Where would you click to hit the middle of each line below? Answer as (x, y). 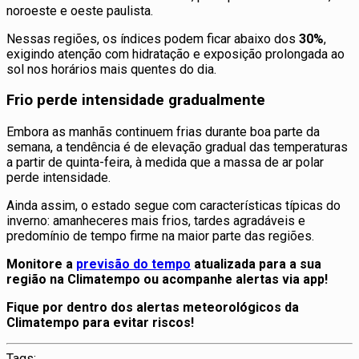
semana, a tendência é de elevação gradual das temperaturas (177, 147)
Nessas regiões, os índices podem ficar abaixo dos (153, 38)
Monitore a (41, 264)
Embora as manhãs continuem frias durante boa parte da (163, 132)
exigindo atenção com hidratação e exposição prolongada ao (175, 54)
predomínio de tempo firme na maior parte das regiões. (160, 236)
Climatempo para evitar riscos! (100, 323)
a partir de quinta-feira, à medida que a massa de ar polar (165, 163)
